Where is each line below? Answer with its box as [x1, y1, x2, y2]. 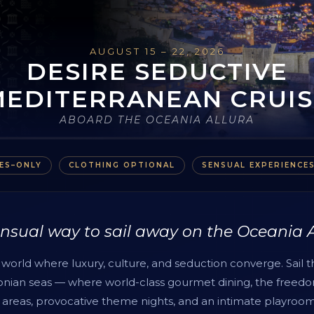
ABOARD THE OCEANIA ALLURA [60, 113, 254, 126]
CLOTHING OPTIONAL [69, 160, 175, 170]
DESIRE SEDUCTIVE [26, 56, 288, 86]
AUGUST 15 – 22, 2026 [89, 45, 225, 57]
